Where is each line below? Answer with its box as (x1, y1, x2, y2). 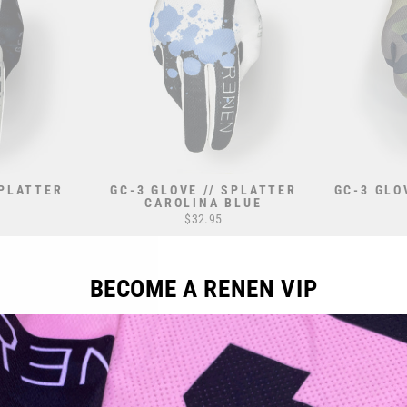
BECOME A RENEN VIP (89, 273, 318, 303)
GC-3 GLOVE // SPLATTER (110, 182, 297, 197)
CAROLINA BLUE (144, 194, 263, 210)
